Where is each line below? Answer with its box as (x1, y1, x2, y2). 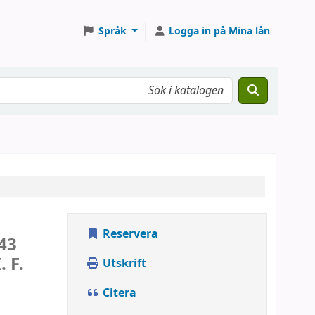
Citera (100, 285, 136, 302)
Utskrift (100, 255, 146, 272)
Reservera (100, 226, 158, 243)
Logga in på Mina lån (169, 23, 270, 39)
